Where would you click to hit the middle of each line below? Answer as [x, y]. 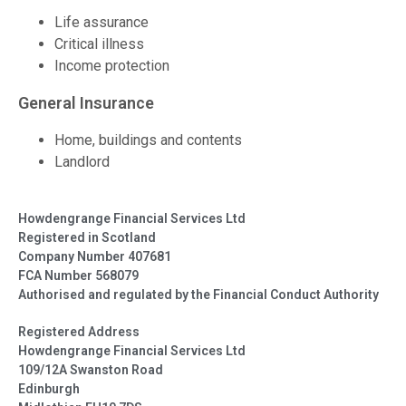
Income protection [112, 66]
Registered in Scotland [87, 237]
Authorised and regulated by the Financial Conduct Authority [198, 295]
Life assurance [101, 22]
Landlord [82, 162]
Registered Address [79, 332]
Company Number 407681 [95, 256]
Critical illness [99, 44]
